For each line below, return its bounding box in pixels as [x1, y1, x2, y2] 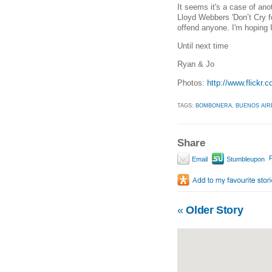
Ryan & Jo [177, 59, 214, 69]
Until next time [177, 41, 228, 50]
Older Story [183, 203, 243, 216]
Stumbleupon [225, 155, 265, 163]
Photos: [177, 78, 207, 87]
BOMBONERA [195, 102, 232, 109]
